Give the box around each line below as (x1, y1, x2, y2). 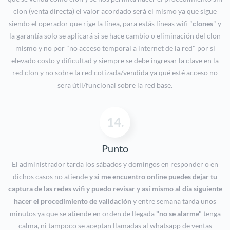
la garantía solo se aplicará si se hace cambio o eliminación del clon (9, 31, 221, 41)
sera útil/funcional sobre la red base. (57, 81, 172, 90)
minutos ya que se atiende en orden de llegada (9, 209, 156, 218)
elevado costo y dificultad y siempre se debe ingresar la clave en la (11, 56, 219, 65)
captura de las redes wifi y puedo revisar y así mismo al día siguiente (8, 184, 222, 194)
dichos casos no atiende (13, 172, 89, 181)
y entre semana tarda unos (131, 197, 216, 206)
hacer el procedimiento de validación (14, 197, 131, 206)
